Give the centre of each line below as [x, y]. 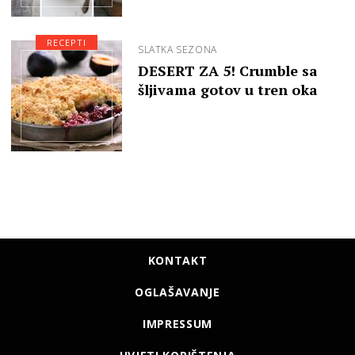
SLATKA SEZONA [177, 49]
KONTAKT [177, 260]
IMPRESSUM [177, 323]
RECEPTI [67, 42]
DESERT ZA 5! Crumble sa [228, 70]
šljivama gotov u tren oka [228, 89]
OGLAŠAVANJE [177, 292]
